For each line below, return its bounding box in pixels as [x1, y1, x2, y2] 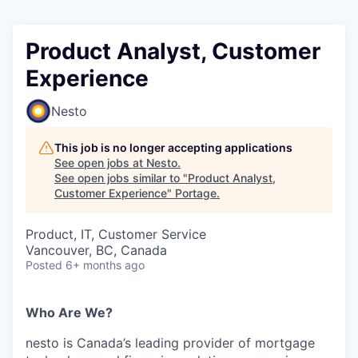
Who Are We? [26, 304, 113, 320]
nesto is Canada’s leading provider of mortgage [26, 335, 315, 351]
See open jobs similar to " [54, 171, 188, 185]
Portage [175, 186, 217, 200]
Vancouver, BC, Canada [26, 242, 167, 258]
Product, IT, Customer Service [26, 226, 206, 242]
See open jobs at [54, 156, 146, 169]
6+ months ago [66, 258, 145, 272]
